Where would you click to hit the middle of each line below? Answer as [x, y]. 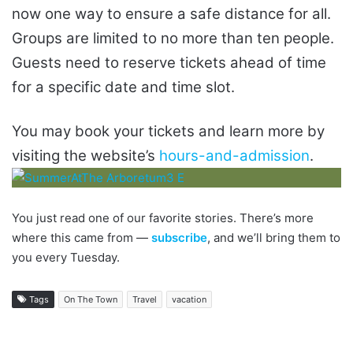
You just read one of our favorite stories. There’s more [163, 218]
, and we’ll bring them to [274, 238]
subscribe [179, 238]
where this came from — [82, 238]
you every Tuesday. [66, 258]
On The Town [91, 300]
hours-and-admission [234, 156]
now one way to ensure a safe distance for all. [173, 14]
